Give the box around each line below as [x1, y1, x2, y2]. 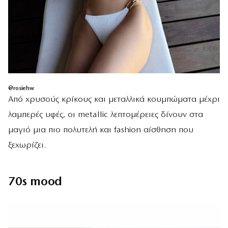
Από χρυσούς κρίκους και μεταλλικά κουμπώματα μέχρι [8, 95, 220, 104]
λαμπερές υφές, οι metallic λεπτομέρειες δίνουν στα [8, 110, 203, 120]
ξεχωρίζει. [8, 141, 46, 150]
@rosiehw [8, 85, 35, 92]
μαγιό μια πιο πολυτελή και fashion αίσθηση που [8, 126, 193, 135]
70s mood [8, 176, 63, 189]
